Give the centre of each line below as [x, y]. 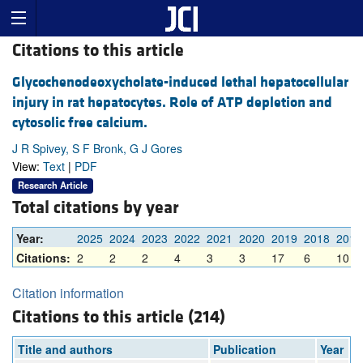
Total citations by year [96, 208]
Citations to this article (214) [119, 318]
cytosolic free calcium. [80, 123]
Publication [245, 350]
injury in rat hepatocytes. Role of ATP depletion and [172, 103]
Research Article [53, 185]
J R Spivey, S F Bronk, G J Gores [97, 149]
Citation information [68, 293]
